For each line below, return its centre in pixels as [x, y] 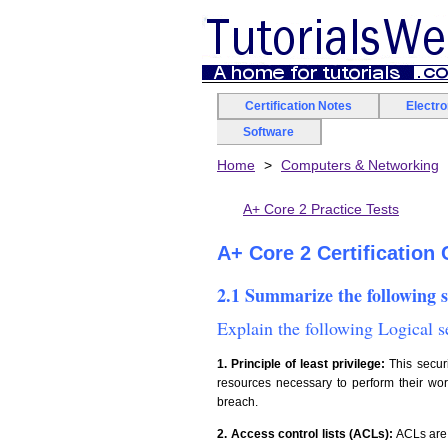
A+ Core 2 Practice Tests [321, 209]
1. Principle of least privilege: [301, 364]
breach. [237, 402]
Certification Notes [298, 106]
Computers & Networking [360, 165]
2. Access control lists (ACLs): [305, 434]
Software [268, 132]
